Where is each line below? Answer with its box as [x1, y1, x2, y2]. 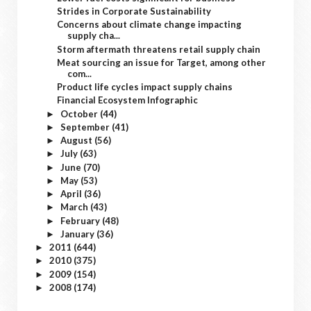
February [60, 215, 102, 226]
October [60, 108, 100, 119]
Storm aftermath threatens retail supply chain [57, 43, 261, 55]
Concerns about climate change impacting [57, 19, 242, 31]
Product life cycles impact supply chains [57, 81, 233, 92]
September [60, 121, 112, 133]
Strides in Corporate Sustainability [57, 6, 212, 17]
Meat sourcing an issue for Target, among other [57, 56, 267, 68]
